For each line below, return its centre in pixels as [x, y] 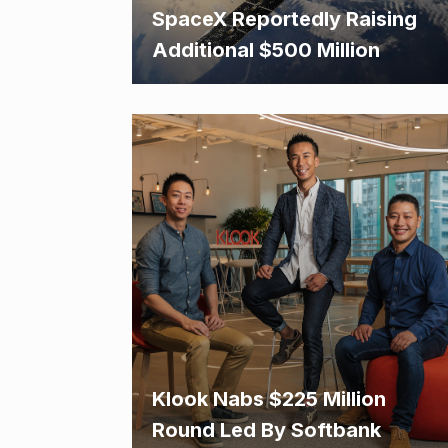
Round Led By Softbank [266, 430]
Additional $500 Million [266, 50]
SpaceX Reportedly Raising [284, 19]
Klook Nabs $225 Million [269, 399]
